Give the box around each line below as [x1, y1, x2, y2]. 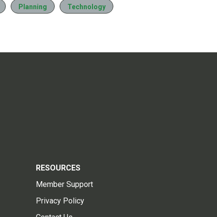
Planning [18, 3, 47, 11]
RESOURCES [36, 163, 80, 172]
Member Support [36, 179, 93, 189]
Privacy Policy [36, 196, 84, 205]
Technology [67, 3, 106, 11]
